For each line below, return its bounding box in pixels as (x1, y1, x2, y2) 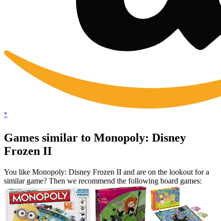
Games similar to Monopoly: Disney (4, 131, 186, 145)
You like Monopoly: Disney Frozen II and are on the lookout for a (4, 168, 209, 177)
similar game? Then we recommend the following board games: (4, 177, 202, 185)
